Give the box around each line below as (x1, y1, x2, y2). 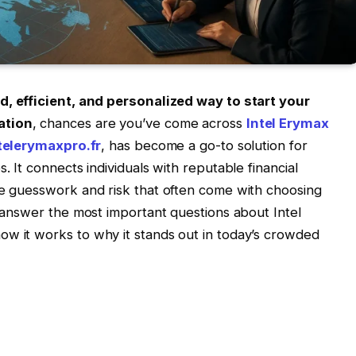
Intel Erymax (246, 115, 329, 132)
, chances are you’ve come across (32, 115, 246, 132)
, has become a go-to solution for (101, 137, 308, 154)
